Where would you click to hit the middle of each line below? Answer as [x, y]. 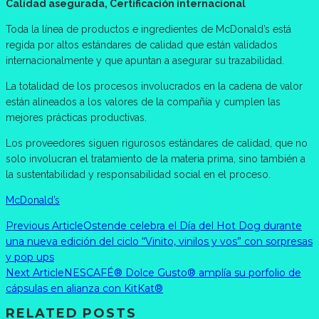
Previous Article [45, 225]
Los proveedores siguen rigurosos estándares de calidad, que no [157, 143]
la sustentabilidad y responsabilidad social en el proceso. [138, 174]
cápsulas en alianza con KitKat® [84, 288]
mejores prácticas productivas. [76, 117]
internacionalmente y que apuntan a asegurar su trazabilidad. [145, 60]
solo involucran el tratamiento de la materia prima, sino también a [156, 158]
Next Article [35, 272]
